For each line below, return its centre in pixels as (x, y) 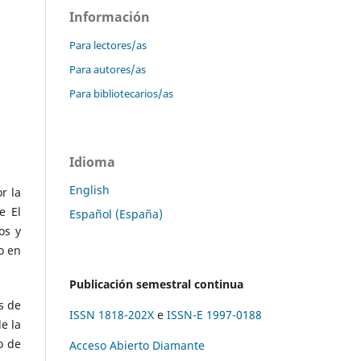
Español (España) (116, 214)
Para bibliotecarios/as (121, 93)
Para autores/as (108, 69)
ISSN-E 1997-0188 (214, 314)
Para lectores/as (108, 45)
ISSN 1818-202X (112, 314)
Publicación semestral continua (156, 284)
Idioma (92, 162)
